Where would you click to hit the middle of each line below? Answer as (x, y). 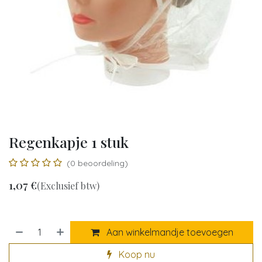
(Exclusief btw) (68, 186)
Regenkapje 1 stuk (69, 142)
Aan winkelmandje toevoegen (168, 232)
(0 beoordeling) (97, 163)
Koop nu (136, 254)
